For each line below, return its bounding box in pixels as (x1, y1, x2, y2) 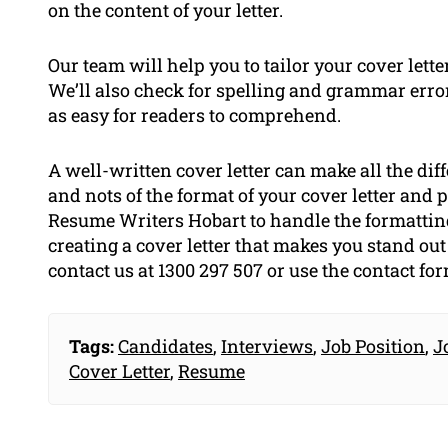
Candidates (118, 333, 213, 358)
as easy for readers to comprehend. (48, 102, 341, 127)
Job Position (321, 333, 425, 358)
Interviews (221, 333, 313, 358)
